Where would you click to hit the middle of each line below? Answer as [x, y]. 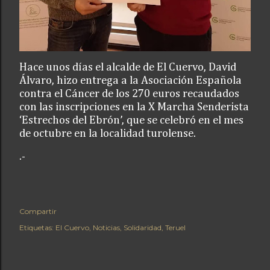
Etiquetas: [36, 228]
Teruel [175, 228]
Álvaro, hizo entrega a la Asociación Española [130, 81]
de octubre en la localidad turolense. [108, 134]
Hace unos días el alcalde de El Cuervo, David [128, 67]
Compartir [38, 212]
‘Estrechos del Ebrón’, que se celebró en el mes [131, 121]
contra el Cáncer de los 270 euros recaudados [129, 94]
